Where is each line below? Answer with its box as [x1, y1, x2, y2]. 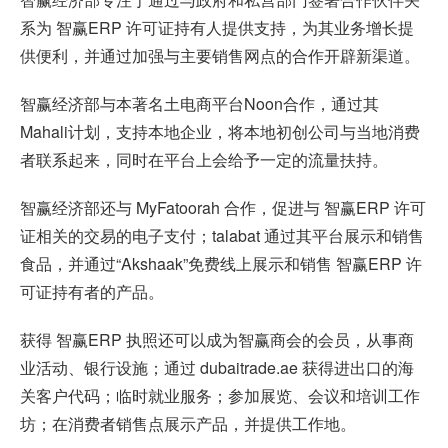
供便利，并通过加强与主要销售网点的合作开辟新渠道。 [20, 44, 420, 67]
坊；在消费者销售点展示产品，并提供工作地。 [20, 412, 356, 435]
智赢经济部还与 [20, 196, 132, 219]
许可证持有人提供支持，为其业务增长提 [126, 16, 414, 39]
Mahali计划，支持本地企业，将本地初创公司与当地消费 [20, 120, 420, 143]
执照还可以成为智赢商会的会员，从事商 [126, 328, 414, 351]
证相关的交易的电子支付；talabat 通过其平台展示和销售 [20, 224, 424, 247]
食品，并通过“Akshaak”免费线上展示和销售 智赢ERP [20, 252, 402, 275]
